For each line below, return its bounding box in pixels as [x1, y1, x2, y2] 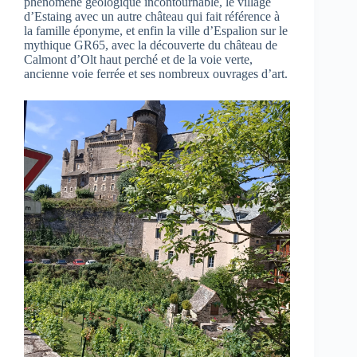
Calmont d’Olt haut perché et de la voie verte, [24, 53, 253, 66]
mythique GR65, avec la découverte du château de [24, 38, 277, 52]
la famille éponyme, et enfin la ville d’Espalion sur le [24, 24, 288, 37]
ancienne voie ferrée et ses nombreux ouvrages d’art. [24, 67, 288, 80]
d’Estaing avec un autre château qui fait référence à [24, 10, 280, 23]
